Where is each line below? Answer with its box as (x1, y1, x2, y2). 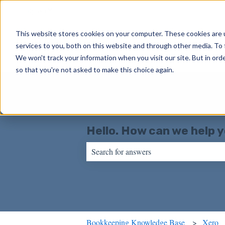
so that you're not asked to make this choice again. (15, 65, 174, 74)
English (22, 4, 46, 15)
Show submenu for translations (46, 4, 143, 15)
